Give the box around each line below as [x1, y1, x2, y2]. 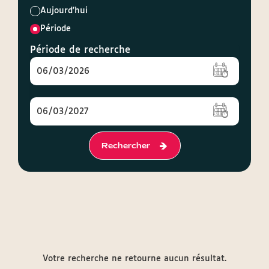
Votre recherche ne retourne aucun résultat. [42, 255, 227, 263]
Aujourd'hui [40, 7, 88, 15]
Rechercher [101, 141, 150, 151]
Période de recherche [30, 45, 130, 55]
